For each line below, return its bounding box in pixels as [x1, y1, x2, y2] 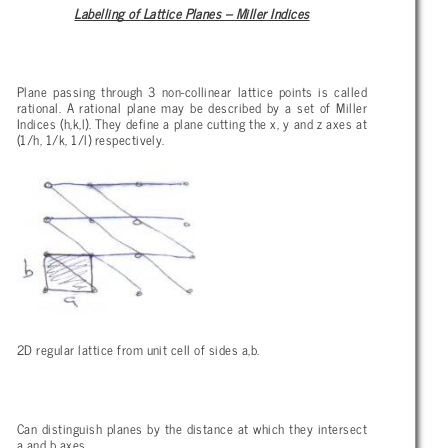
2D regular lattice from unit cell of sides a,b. [17, 338, 260, 361]
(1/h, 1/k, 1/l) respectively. [17, 128, 165, 151]
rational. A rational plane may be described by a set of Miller [17, 96, 367, 119]
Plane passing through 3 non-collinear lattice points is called [17, 80, 367, 103]
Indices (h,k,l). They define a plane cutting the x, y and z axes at [17, 112, 367, 135]
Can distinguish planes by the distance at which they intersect [17, 417, 367, 439]
